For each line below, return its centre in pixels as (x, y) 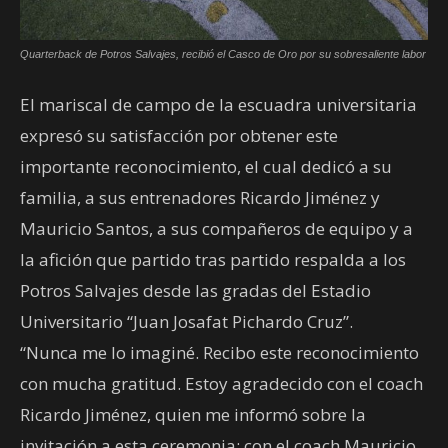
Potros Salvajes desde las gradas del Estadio (195, 290)
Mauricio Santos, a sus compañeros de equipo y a (216, 228)
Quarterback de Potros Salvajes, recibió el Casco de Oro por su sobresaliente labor (223, 53)
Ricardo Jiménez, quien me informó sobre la (193, 414)
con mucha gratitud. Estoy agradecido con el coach (221, 383)
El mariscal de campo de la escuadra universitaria (218, 104)
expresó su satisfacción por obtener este (179, 135)
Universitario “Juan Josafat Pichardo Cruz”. (186, 321)
